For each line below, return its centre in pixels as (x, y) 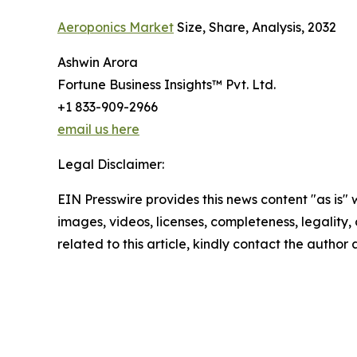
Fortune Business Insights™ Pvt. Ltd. (167, 85)
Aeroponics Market (116, 27)
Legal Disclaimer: (111, 165)
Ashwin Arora (98, 63)
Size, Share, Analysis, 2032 (255, 27)
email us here (98, 129)
